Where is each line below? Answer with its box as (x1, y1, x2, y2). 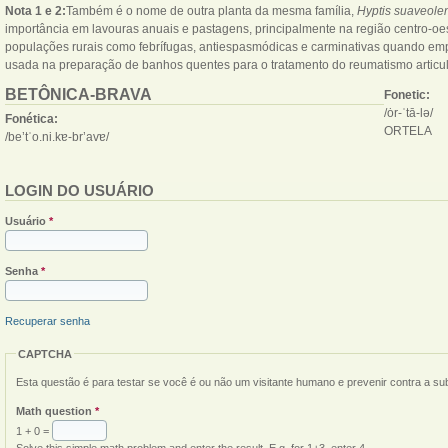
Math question (16, 405, 95, 418)
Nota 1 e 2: (5, 3, 66, 18)
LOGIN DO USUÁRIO (5, 181, 154, 199)
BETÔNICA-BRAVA (5, 85, 152, 103)
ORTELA (384, 123, 432, 138)
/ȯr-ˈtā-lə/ (384, 105, 433, 120)
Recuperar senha (5, 314, 90, 327)
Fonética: (5, 111, 61, 126)
